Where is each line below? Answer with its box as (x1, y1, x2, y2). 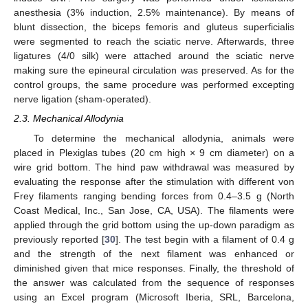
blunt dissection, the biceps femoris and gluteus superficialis (14, 21, 294, 33)
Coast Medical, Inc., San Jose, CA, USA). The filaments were (14, 204, 294, 216)
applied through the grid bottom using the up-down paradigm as (14, 219, 294, 230)
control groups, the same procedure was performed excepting (14, 79, 294, 91)
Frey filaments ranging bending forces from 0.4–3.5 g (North (14, 190, 294, 201)
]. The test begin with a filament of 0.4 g (115, 233, 295, 245)
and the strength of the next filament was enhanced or (14, 247, 294, 259)
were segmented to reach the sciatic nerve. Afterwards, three (14, 36, 294, 47)
